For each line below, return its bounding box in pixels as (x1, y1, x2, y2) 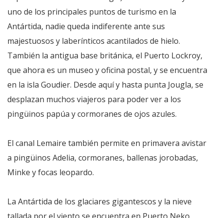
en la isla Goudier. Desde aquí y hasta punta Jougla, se (7, 79, 203, 90)
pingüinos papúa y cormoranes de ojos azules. (7, 108, 177, 119)
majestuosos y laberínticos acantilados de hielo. (7, 35, 180, 46)
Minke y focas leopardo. (7, 166, 94, 178)
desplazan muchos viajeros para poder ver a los (7, 93, 181, 105)
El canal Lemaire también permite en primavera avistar (7, 137, 206, 148)
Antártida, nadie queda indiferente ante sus (7, 20, 165, 32)
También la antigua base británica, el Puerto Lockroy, (7, 50, 202, 61)
